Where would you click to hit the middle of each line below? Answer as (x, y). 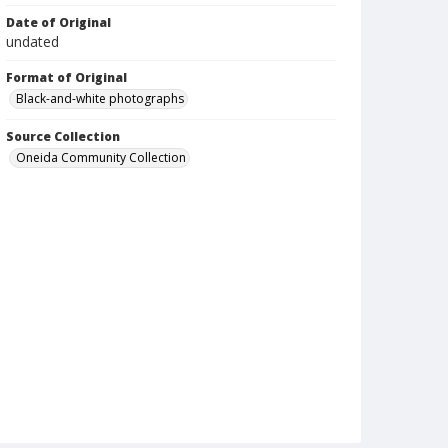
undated (32, 41)
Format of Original (66, 77)
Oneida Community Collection (101, 157)
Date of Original (58, 22)
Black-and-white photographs (100, 98)
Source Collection (63, 136)
